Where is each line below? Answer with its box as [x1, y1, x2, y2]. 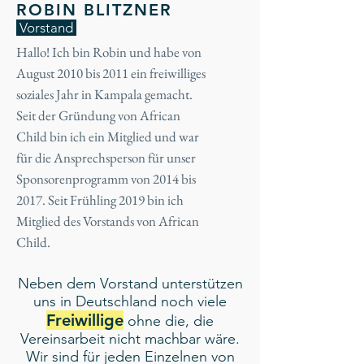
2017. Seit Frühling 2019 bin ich [16, 191, 184, 209]
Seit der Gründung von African [16, 106, 180, 124]
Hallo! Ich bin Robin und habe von [16, 43, 201, 61]
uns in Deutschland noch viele [33, 292, 227, 310]
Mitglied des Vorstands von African [16, 212, 199, 230]
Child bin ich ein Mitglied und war [16, 128, 199, 145]
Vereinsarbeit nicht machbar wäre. [20, 330, 240, 348]
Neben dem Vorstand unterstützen [17, 275, 243, 292]
